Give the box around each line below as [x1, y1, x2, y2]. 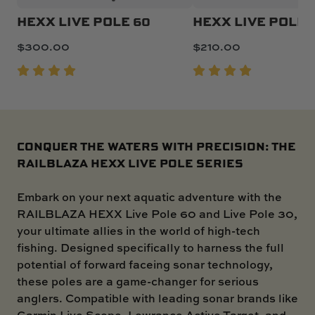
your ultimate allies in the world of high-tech [17, 222, 260, 238]
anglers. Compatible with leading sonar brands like [17, 290, 298, 306]
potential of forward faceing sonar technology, [17, 256, 273, 272]
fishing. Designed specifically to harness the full [17, 239, 284, 255]
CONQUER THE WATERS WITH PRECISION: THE [17, 137, 296, 154]
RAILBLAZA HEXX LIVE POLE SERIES [17, 154, 243, 171]
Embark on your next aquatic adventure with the [17, 188, 282, 205]
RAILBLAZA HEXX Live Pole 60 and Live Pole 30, [17, 205, 297, 221]
